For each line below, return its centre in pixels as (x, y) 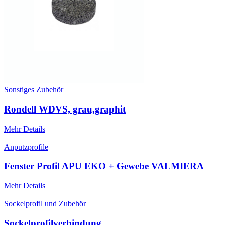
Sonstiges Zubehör (34, 90)
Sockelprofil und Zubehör (45, 204)
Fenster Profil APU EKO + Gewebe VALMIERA (104, 166)
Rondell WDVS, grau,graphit (65, 109)
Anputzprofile (26, 147)
